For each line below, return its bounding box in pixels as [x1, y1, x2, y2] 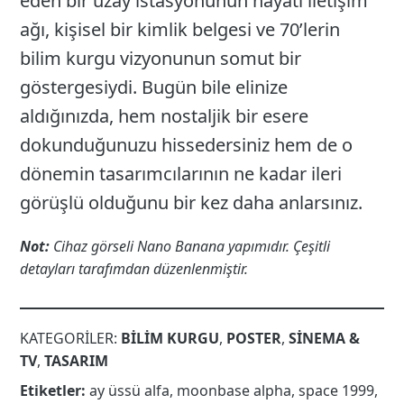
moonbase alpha [177, 381, 292, 401]
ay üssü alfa [89, 381, 170, 401]
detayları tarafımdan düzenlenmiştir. [20, 259, 249, 280]
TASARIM [44, 351, 109, 372]
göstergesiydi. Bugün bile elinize [20, 75, 289, 100]
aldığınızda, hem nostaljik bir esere [20, 104, 309, 129]
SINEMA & [289, 328, 361, 349]
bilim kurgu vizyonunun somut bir [20, 46, 302, 71]
